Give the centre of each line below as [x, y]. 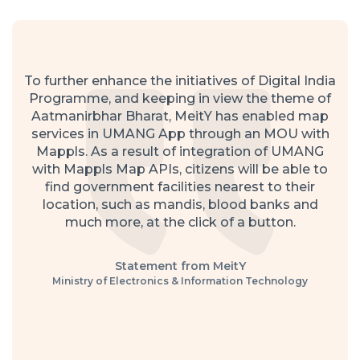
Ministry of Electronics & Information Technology [180, 281]
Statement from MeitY [180, 266]
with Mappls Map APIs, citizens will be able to [180, 170]
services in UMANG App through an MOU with [180, 134]
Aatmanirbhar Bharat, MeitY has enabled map [180, 117]
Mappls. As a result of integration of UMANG [180, 152]
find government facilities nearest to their [180, 187]
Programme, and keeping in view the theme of [180, 99]
